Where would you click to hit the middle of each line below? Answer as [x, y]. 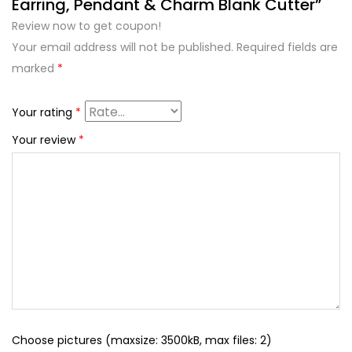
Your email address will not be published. [123, 47]
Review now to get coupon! [86, 26]
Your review [45, 140]
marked [35, 68]
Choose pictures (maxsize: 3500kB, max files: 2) [142, 340]
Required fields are [287, 47]
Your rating [44, 112]
